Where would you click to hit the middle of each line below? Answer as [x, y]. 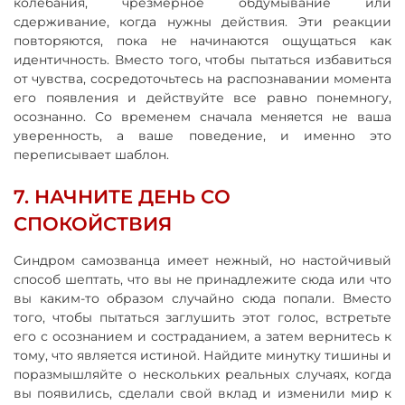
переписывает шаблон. [91, 154]
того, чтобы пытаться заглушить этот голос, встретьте [202, 317]
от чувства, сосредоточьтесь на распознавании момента [202, 78]
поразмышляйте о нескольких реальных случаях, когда [202, 374]
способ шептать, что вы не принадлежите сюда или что [202, 279]
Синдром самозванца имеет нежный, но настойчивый [202, 260]
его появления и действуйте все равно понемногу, [202, 97]
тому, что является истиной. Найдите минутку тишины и [202, 355]
